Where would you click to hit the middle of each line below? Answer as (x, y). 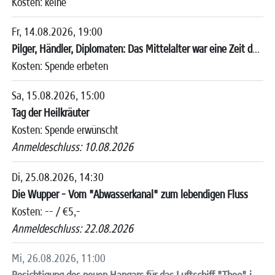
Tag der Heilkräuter (51, 113)
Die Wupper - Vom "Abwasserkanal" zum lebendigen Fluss (130, 194)
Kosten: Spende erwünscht (65, 130)
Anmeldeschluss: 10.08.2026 (73, 147)
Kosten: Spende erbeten (60, 66)
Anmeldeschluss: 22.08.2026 (73, 228)
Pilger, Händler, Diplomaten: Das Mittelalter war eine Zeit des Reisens (256, 49)
